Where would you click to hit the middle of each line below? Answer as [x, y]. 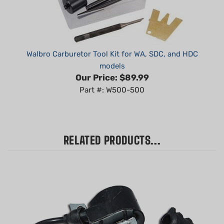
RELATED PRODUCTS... [112, 125]
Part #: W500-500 [112, 75]
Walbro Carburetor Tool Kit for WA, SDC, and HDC [112, 39]
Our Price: [96, 63]
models [112, 51]
